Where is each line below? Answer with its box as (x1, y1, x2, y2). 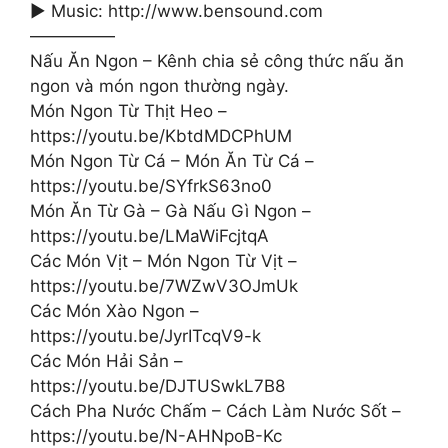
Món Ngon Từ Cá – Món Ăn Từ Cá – (30, 151, 314, 171)
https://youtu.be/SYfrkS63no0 (30, 176, 272, 196)
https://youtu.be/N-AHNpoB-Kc (30, 426, 282, 446)
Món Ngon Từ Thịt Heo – (30, 101, 227, 121)
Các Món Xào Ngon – (30, 301, 199, 321)
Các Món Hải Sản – (30, 351, 183, 371)
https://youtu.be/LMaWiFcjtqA (30, 226, 269, 246)
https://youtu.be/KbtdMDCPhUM (30, 126, 292, 146)
